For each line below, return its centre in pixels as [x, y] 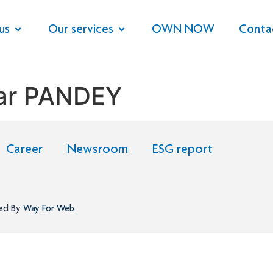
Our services [81, 30]
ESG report [183, 150]
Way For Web [48, 209]
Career [24, 150]
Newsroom [97, 150]
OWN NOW [183, 30]
